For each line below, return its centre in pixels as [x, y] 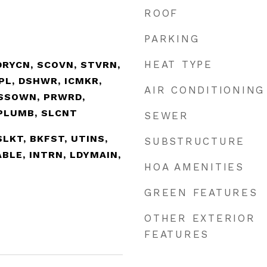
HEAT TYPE [178, 64]
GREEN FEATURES [201, 193]
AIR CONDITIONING [204, 90]
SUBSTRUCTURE [195, 141]
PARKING [172, 39]
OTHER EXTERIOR [200, 218]
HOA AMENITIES [194, 167]
